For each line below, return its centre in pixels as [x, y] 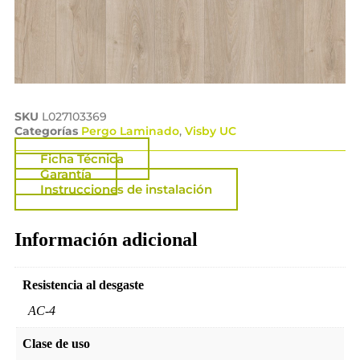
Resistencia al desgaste [83, 285]
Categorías [46, 131]
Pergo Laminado [130, 131]
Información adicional [106, 240]
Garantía [66, 174]
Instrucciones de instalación [126, 190]
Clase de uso [56, 344]
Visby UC [211, 131]
